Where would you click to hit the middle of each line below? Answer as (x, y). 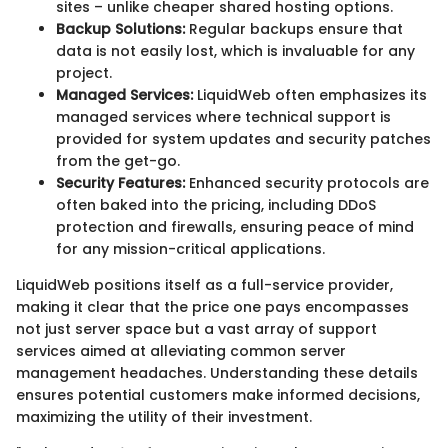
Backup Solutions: (120, 28)
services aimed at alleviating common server (181, 350)
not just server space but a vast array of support (196, 328)
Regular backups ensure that (294, 28)
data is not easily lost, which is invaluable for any (235, 50)
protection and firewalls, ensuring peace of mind (235, 226)
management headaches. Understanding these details (217, 372)
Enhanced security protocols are (307, 182)
